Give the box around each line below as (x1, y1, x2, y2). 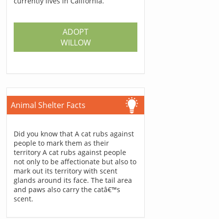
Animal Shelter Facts (11, 100, 86, 110)
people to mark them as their (14, 138, 109, 148)
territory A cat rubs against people (14, 148, 127, 157)
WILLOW (60, 37, 91, 48)
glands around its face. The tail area (14, 175, 132, 185)
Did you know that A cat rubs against (14, 129, 134, 138)
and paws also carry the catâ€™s (14, 185, 121, 194)
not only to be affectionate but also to (14, 157, 137, 166)
